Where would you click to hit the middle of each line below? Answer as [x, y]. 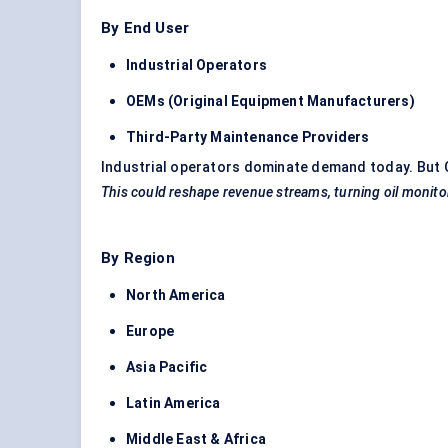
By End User [145, 28]
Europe [150, 331]
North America [176, 295]
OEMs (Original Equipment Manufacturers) [270, 101]
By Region [138, 258]
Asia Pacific [167, 367]
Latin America [173, 403]
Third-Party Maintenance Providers [248, 137]
